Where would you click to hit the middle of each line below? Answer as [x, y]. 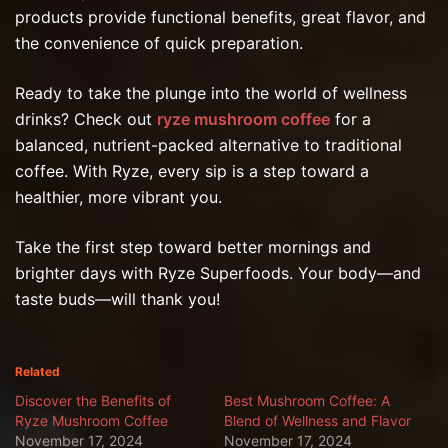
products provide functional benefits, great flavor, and [220, 16]
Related [37, 371]
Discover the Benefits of [93, 400]
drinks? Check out [86, 118]
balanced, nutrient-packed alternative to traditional [208, 144]
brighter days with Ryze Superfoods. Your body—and [218, 272]
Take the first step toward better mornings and [193, 246]
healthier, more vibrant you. [118, 196]
